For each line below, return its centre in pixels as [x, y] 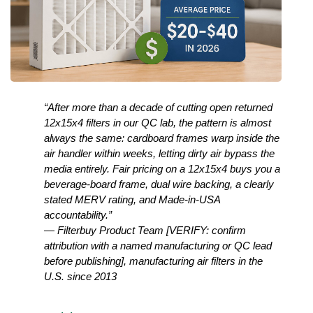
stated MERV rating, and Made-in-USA [132, 199]
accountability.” [78, 215]
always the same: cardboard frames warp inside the [162, 138]
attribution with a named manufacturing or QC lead [158, 246]
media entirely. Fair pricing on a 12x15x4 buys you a [162, 169]
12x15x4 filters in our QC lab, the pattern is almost [158, 123]
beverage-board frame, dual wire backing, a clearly [159, 184]
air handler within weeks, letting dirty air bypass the [159, 153]
